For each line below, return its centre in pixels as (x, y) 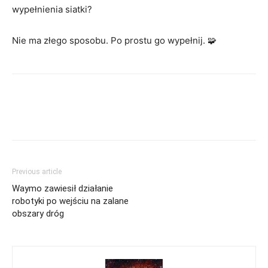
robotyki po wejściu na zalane (70, 201)
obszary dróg (38, 213)
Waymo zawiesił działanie (63, 188)
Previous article (37, 171)
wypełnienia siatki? (52, 9)
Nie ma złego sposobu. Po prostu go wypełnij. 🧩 (114, 40)
